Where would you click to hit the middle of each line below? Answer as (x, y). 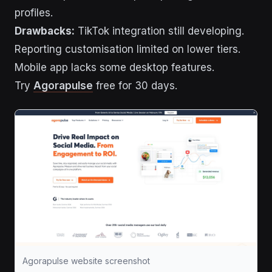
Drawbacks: (45, 31)
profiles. (34, 13)
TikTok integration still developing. (159, 31)
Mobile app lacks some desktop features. (114, 67)
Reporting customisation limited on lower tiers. (127, 49)
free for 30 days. (135, 86)
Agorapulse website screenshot (86, 260)
